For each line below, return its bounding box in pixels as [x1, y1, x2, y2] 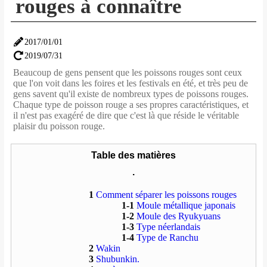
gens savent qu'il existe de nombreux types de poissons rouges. [13, 89, 249, 100]
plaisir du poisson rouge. [13, 121, 105, 132]
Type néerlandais [133, 222, 200, 232]
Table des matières [91, 150, 176, 161]
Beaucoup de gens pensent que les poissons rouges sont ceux [13, 67, 242, 78]
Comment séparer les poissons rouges [93, 190, 237, 200]
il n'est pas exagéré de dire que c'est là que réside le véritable [13, 110, 239, 121]
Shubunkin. [93, 254, 139, 265]
